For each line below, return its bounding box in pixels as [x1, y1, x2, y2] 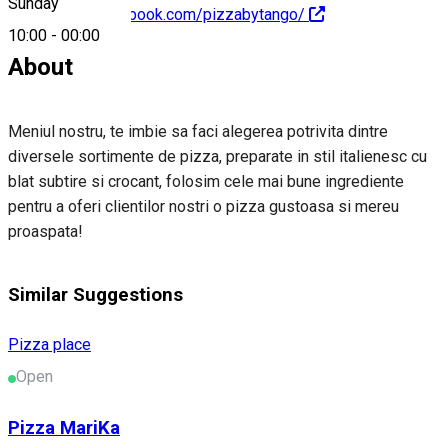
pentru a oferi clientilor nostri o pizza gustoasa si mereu [8, 197, 399, 216]
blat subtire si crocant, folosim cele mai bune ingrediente [8, 172, 404, 191]
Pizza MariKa [8, 417, 120, 440]
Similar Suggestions [8, 283, 183, 306]
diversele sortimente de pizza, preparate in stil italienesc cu [8, 147, 427, 166]
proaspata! [8, 222, 83, 241]
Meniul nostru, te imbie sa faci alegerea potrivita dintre [8, 122, 388, 141]
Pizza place [8, 335, 91, 355]
